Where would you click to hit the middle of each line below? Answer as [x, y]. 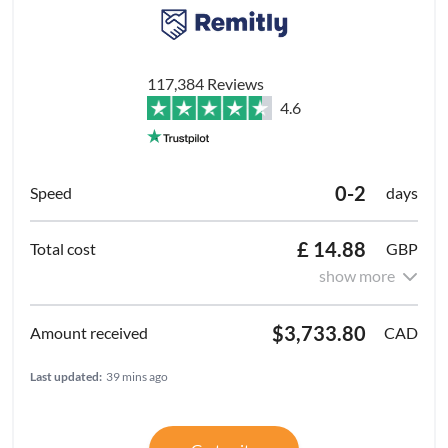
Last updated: [66, 376]
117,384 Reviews [205, 83]
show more [357, 275]
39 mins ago [137, 376]
